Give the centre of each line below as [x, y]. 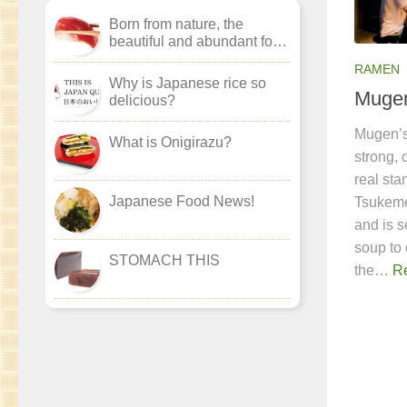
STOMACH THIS [164, 261]
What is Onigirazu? [170, 143]
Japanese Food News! [182, 202]
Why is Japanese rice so [188, 84]
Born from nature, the [176, 25]
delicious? [142, 101]
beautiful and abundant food [199, 42]
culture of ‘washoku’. [175, 59]
